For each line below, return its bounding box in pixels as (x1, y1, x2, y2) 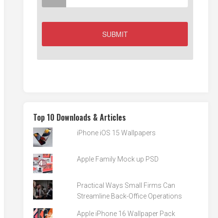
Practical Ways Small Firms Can (77, 182, 176, 189)
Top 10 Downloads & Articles (33, 111, 126, 123)
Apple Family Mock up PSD (77, 155, 159, 163)
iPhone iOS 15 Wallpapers (77, 129, 156, 137)
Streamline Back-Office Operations (77, 192, 182, 200)
